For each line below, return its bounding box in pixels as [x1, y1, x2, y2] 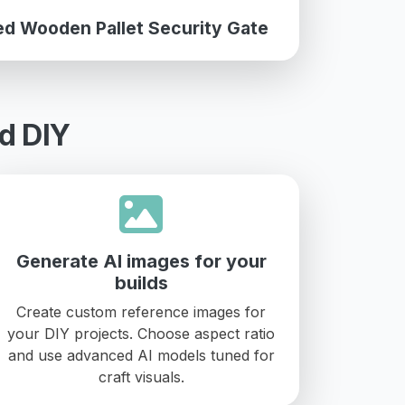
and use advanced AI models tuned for [7, 345, 275, 364]
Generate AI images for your [15, 250, 267, 272]
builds [114, 271, 168, 294]
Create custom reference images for [16, 302, 266, 321]
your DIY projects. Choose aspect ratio [7, 324, 275, 343]
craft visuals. [98, 367, 184, 386]
